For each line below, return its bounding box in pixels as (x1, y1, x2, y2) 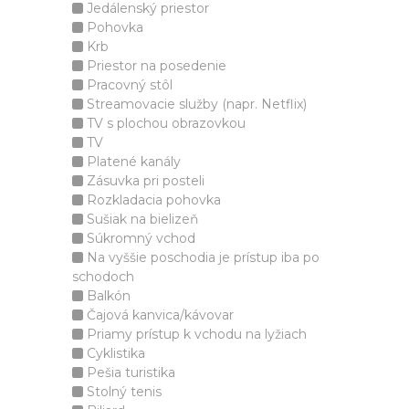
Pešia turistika (83, 364, 175, 381)
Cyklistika (83, 345, 145, 362)
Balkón (83, 288, 131, 304)
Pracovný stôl (83, 77, 173, 93)
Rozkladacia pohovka (83, 192, 221, 208)
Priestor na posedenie (83, 58, 226, 74)
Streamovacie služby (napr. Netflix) (83, 96, 307, 112)
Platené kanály (83, 153, 181, 170)
